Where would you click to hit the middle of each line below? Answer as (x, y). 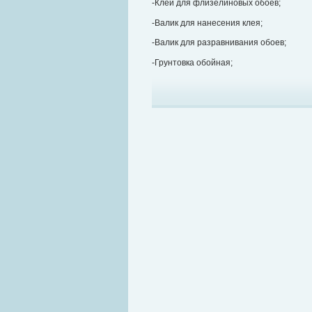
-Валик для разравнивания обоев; (219, 43)
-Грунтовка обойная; (192, 62)
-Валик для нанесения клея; (207, 23)
